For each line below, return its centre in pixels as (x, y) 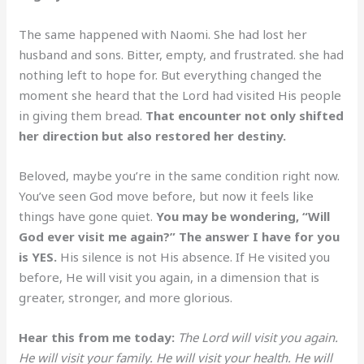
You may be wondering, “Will (243, 216)
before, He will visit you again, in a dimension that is (169, 277)
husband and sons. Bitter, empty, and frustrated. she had (182, 54)
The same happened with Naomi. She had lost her (163, 34)
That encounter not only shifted (245, 115)
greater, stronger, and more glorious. (126, 297)
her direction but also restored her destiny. (153, 135)
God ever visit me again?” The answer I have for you (180, 236)
